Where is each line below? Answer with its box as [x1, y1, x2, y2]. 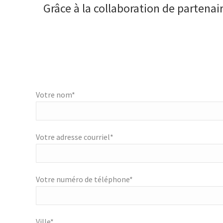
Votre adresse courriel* [36, 132, 113, 142]
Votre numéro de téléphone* [36, 174, 133, 185]
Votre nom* [36, 90, 75, 100]
